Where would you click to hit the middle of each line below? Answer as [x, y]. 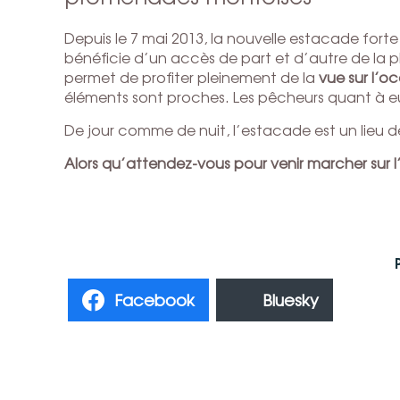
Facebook [154, 300]
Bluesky [291, 300]
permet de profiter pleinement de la [192, 76]
